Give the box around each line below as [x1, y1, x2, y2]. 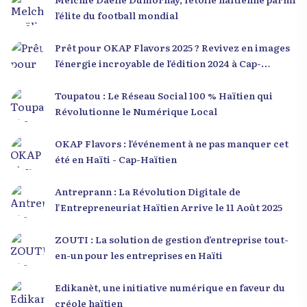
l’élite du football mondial [55, 8, 178, 22]
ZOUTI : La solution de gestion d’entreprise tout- [55, 232, 288, 246]
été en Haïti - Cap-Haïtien [55, 151, 177, 166]
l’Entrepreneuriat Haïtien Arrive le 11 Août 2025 [55, 199, 282, 214]
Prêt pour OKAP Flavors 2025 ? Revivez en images [55, 40, 290, 54]
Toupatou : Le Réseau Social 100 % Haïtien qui [55, 88, 273, 102]
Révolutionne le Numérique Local [55, 103, 217, 118]
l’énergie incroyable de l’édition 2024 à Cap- [55, 56, 261, 70]
